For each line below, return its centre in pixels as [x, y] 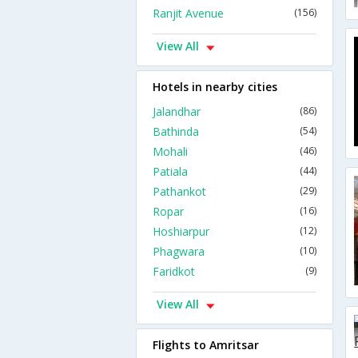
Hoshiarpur [181, 231]
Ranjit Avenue [188, 13]
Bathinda [176, 131]
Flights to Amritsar [206, 345]
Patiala [170, 171]
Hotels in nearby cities [215, 87]
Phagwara [179, 251]
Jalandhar [177, 111]
